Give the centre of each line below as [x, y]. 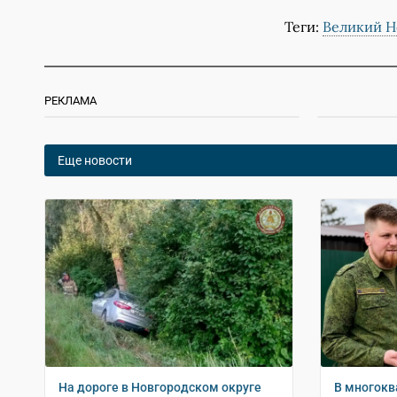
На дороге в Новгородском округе [160, 387]
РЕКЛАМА [70, 101]
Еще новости [95, 161]
